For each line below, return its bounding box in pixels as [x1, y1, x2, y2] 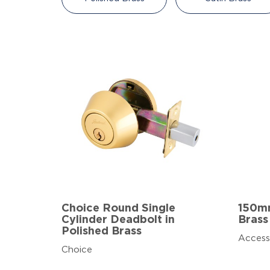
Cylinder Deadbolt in [61, 215, 175, 226]
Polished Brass [61, 226, 142, 237]
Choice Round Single [61, 203, 175, 215]
